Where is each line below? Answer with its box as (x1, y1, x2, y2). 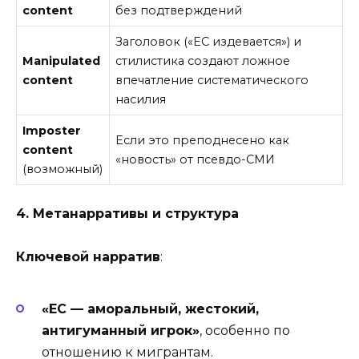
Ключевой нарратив (16, 248, 160, 264)
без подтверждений (115, 3, 243, 18)
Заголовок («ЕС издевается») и (115, 34, 302, 50)
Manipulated (22, 54, 101, 69)
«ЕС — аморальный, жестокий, (42, 301, 259, 317)
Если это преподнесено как (115, 133, 290, 148)
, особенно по (200, 323, 290, 339)
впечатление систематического (115, 73, 309, 88)
